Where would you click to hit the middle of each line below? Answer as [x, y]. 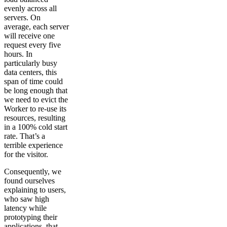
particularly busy [31, 63]
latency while [25, 208]
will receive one [29, 35]
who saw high [27, 199]
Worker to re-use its [35, 108]
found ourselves [29, 180]
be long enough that [36, 90]
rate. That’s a [25, 136]
